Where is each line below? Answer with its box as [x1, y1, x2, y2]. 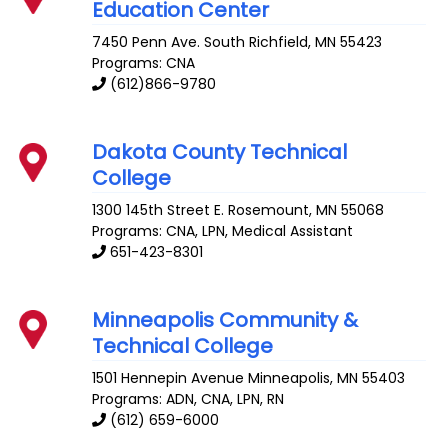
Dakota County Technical [92, 138, 348, 167]
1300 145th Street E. [92, 200, 225, 221]
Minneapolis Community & [92, 305, 359, 334]
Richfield [249, 32, 309, 53]
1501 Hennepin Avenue [92, 367, 245, 388]
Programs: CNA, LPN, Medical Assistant [92, 221, 354, 242]
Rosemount [228, 200, 310, 221]
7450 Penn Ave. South [92, 32, 246, 53]
